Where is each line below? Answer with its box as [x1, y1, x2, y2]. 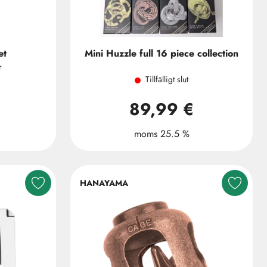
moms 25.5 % [133, 127, 190, 141]
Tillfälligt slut [145, 73, 188, 85]
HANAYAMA [80, 176, 128, 189]
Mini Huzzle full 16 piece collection [85, 46, 238, 60]
